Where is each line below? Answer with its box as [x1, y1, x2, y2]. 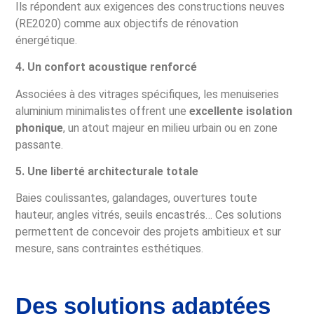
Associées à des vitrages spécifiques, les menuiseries [15, 87, 280, 101]
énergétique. [15, 33, 78, 47]
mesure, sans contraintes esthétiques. [15, 242, 204, 256]
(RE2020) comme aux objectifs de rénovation [15, 16, 239, 30]
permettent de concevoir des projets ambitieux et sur [15, 225, 282, 239]
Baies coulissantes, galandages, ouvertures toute [15, 191, 258, 205]
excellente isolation [189, 104, 293, 118]
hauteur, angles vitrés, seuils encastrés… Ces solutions [15, 208, 282, 222]
